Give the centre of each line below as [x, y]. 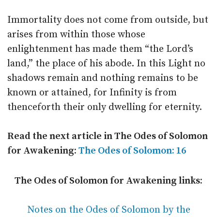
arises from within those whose [76, 35]
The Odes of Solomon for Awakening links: [108, 181]
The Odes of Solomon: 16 [132, 151]
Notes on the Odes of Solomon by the [108, 210]
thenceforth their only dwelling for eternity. [105, 107]
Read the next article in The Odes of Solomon [108, 136]
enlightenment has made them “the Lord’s [100, 49]
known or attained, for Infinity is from [92, 93]
